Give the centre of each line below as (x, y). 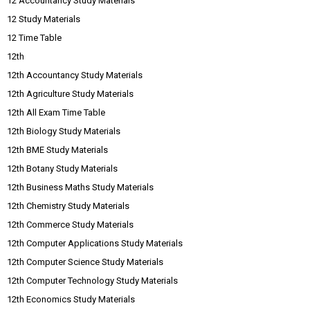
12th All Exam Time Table (56, 112)
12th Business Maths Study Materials (80, 187)
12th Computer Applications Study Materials (95, 243)
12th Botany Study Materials (62, 168)
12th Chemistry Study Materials (68, 206)
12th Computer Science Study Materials (85, 262)
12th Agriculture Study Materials (70, 93)
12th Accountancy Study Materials (75, 75)
